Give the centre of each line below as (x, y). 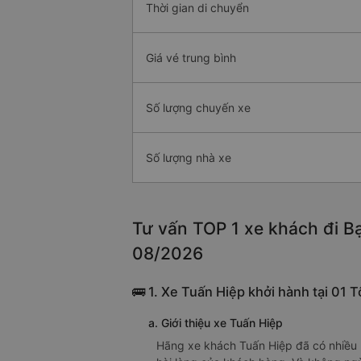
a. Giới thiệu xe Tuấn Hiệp (216, 323)
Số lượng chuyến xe (198, 108)
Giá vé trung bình (191, 58)
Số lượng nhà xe (189, 158)
